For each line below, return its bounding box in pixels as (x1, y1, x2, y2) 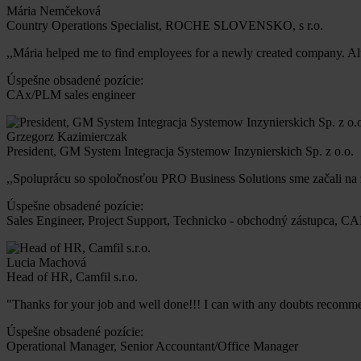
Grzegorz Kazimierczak (6, 130, 127, 144)
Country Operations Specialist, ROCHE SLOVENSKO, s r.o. (6, 19, 323, 33)
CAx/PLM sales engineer (6, 88, 135, 102)
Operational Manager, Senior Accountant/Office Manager (6, 339, 298, 354)
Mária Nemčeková (6, 4, 101, 19)
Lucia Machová (6, 255, 86, 270)
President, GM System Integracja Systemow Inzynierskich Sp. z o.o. (6, 144, 354, 159)
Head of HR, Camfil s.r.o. (6, 270, 138, 284)
